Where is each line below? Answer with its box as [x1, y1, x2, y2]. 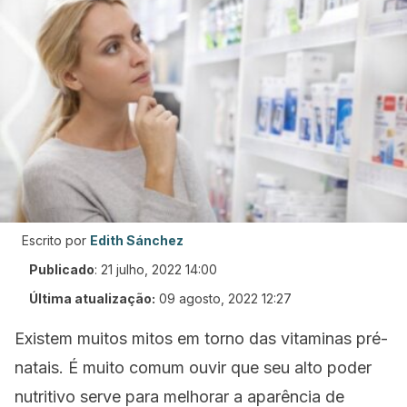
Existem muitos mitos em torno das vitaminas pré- [15, 329, 388, 348]
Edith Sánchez [90, 233, 184, 248]
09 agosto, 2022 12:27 [159, 291, 292, 306]
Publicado [29, 262, 94, 277]
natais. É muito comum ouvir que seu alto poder [15, 358, 372, 377]
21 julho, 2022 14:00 [101, 262, 217, 277]
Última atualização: [29, 291, 155, 306]
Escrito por [22, 233, 86, 248]
